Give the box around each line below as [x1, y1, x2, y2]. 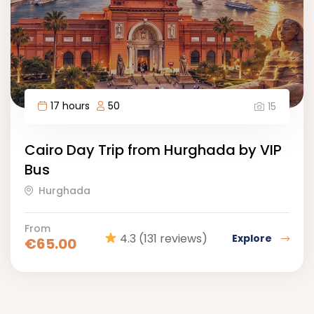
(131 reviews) [139, 230, 208, 247]
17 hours [50, 99, 90, 114]
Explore [232, 231, 274, 246]
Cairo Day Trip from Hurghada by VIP [25, 140, 282, 161]
